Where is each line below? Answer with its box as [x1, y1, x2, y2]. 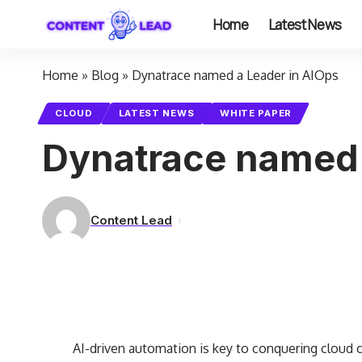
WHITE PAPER [220, 107, 292, 119]
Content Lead [90, 213, 172, 228]
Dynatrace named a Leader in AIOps [132, 67, 339, 83]
